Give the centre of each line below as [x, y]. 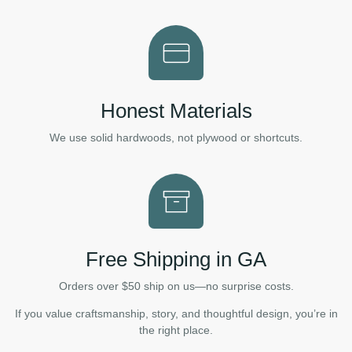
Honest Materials [176, 111]
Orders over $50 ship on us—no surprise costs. [176, 286]
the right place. [176, 330]
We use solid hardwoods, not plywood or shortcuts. [176, 138]
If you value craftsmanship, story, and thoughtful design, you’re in [176, 313]
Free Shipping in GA [176, 259]
